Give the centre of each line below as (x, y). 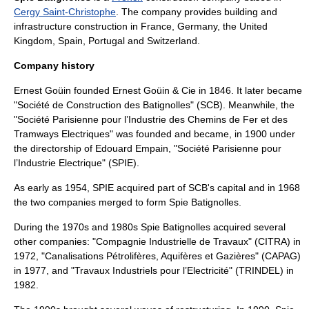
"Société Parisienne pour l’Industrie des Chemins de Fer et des (151, 119)
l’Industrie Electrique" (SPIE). (77, 163)
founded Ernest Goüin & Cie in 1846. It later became (187, 90)
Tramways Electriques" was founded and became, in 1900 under (154, 134)
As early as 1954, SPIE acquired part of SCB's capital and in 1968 (157, 188)
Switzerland (172, 41)
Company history (54, 66)
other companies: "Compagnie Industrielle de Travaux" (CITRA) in (157, 241)
